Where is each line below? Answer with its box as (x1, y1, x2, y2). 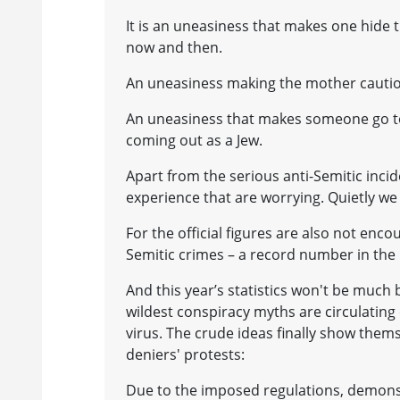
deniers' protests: (126, 344, 245, 364)
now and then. (126, 37, 222, 57)
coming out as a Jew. (126, 129, 262, 150)
